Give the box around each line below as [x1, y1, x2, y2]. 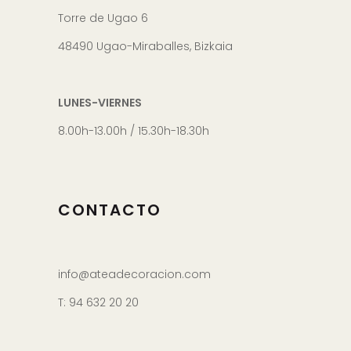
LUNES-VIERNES [58, 94, 142, 110]
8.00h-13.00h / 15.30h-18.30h [58, 122, 209, 139]
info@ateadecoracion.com [58, 266, 211, 282]
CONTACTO [58, 198, 161, 221]
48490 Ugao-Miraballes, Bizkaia [58, 38, 233, 54]
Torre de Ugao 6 [58, 9, 148, 26]
